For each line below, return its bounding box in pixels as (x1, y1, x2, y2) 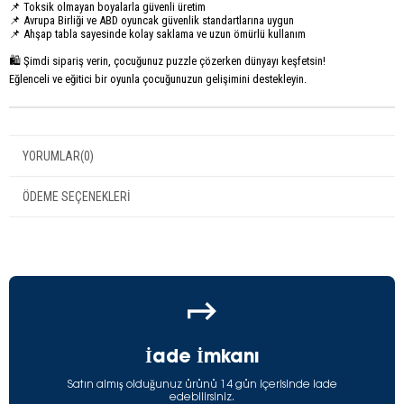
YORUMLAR (23, 148, 80, 163)
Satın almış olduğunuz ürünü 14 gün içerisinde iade (67, 379, 337, 390)
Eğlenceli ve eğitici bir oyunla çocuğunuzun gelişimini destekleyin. (9, 72, 307, 86)
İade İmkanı (144, 348, 260, 367)
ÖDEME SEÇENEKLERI (23, 188, 131, 204)
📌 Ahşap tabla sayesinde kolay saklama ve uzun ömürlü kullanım (9, 27, 306, 41)
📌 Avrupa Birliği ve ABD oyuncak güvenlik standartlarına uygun (9, 14, 294, 28)
